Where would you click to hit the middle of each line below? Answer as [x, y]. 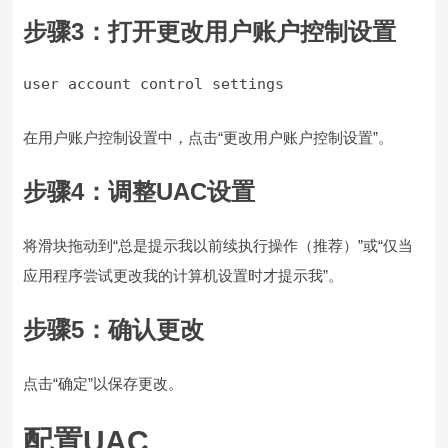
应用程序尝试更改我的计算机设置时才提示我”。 [183, 276]
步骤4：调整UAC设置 [139, 192]
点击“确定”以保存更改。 [103, 384]
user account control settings [154, 84]
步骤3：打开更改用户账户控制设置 [210, 32]
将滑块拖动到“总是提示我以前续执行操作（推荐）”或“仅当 [218, 246]
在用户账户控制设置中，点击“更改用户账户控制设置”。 [208, 138]
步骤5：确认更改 [114, 330]
